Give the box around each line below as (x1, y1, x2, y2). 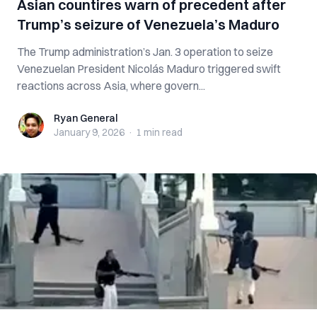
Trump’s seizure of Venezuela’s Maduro (17, 16, 279, 33)
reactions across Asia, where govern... (17, 79, 205, 93)
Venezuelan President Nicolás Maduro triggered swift (17, 62, 281, 76)
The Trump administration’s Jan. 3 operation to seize (17, 45, 273, 59)
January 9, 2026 (54, 126, 125, 139)
